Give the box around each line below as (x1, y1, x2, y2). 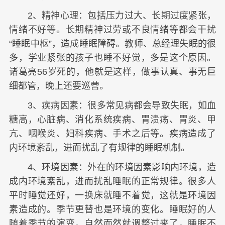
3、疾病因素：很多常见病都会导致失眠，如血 (9, 100, 216, 111)
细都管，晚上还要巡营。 (9, 80, 108, 91)
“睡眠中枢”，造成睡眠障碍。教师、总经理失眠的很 (9, 38, 216, 49)
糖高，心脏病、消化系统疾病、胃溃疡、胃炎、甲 (9, 115, 216, 125)
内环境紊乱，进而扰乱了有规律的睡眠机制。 (9, 143, 190, 153)
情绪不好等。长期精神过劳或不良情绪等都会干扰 (9, 24, 216, 35)
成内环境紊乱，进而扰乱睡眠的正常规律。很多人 (9, 176, 216, 187)
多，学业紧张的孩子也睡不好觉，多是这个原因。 (9, 52, 216, 63)
